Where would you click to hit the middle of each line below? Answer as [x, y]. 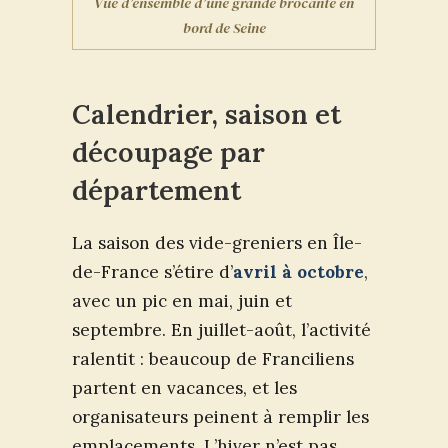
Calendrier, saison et [206, 113]
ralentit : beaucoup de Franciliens [213, 358]
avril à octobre [298, 271]
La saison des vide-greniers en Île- [217, 242]
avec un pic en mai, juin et [182, 300]
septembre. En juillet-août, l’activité [221, 329]
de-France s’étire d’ [152, 271]
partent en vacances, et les [184, 387]
